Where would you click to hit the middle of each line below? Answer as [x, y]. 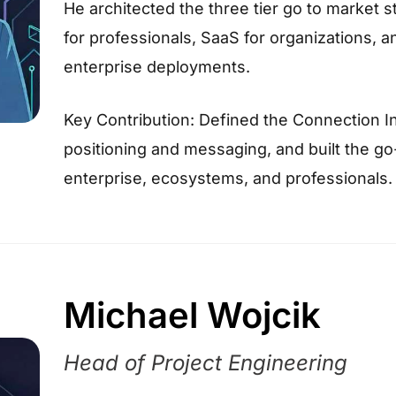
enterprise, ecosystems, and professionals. [228, 179]
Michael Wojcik [192, 316]
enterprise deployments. [156, 67]
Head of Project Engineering [205, 362]
